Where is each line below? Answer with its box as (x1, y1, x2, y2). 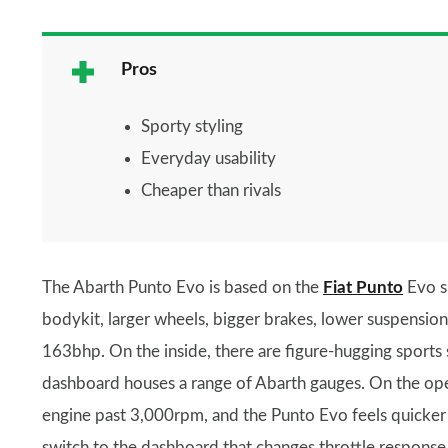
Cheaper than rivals (141, 182, 281, 199)
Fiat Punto (323, 279, 403, 296)
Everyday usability (141, 150, 276, 167)
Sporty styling (141, 118, 243, 135)
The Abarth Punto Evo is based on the (42, 279, 323, 296)
